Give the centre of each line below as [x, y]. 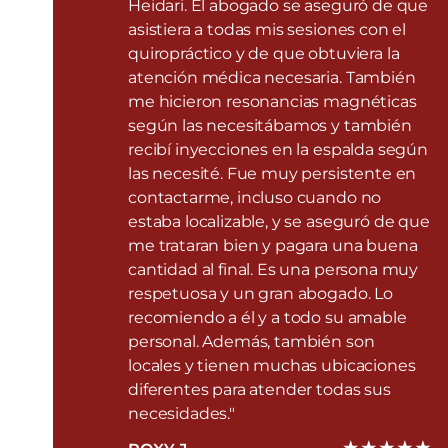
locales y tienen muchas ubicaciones [272, 365]
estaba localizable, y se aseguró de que [279, 221]
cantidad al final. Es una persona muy [273, 269]
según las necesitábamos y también [270, 125]
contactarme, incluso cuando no [255, 197]
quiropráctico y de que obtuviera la [264, 53]
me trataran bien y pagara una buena [273, 245]
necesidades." [181, 413]
